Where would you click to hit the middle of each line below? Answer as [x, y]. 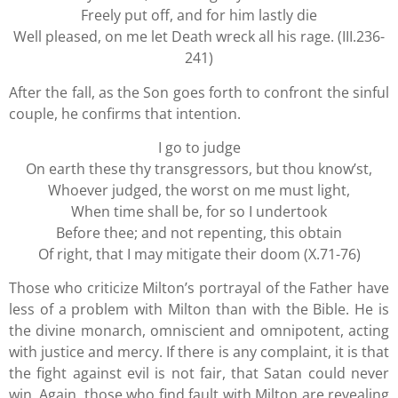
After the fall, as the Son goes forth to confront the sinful [199, 92]
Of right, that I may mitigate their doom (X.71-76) [199, 254]
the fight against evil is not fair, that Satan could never [199, 374]
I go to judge [199, 147]
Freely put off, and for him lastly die [199, 16]
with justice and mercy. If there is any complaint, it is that [199, 352]
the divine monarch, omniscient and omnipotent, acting [199, 331]
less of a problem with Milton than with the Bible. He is [199, 310]
